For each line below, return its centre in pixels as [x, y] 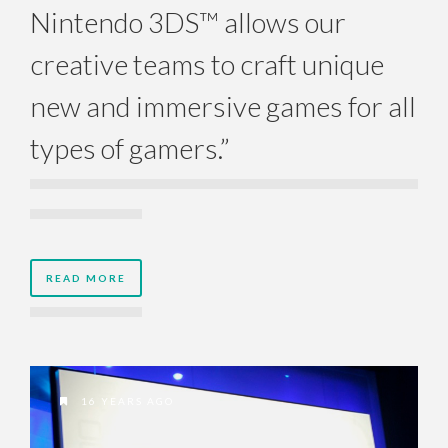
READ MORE [86, 277]
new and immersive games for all [223, 105]
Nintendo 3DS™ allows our [188, 21]
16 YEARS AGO [125, 401]
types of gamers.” [130, 147]
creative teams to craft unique [207, 63]
